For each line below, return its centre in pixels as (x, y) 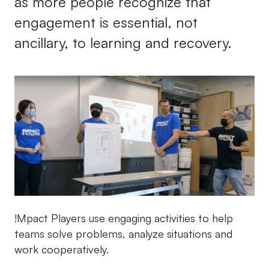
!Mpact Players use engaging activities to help (123, 218)
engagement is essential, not (106, 22)
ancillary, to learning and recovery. (123, 42)
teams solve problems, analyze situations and (123, 234)
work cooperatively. (61, 249)
